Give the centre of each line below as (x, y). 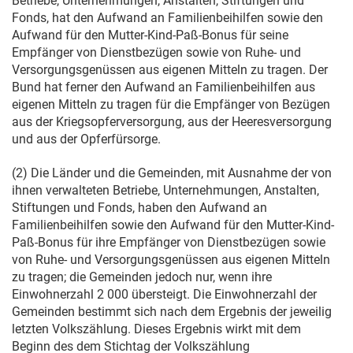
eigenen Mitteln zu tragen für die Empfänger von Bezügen (171, 104)
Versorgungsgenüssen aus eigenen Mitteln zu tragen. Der (170, 70)
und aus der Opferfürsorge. (86, 139)
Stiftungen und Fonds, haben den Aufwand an (139, 208)
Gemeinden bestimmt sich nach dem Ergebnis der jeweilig (172, 312)
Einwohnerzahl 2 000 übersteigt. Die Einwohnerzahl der (164, 294)
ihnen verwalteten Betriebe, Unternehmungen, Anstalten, (165, 190)
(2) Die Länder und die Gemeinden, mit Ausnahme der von (172, 173)
